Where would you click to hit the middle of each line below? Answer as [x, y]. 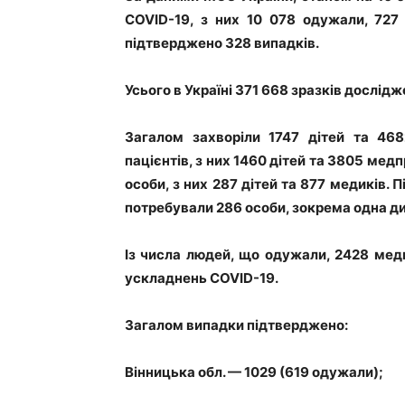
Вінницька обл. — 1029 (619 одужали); [254, 372]
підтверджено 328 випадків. [222, 43]
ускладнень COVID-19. [202, 278]
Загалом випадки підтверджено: [236, 325]
